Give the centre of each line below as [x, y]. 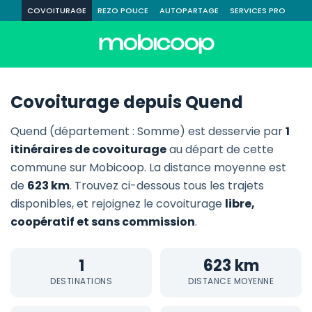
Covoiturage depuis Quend [127, 102]
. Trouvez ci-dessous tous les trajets [167, 186]
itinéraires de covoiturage [88, 149]
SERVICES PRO [257, 10]
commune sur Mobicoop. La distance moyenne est [148, 167]
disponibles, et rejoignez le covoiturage [118, 204]
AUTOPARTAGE [189, 10]
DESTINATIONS [81, 281]
